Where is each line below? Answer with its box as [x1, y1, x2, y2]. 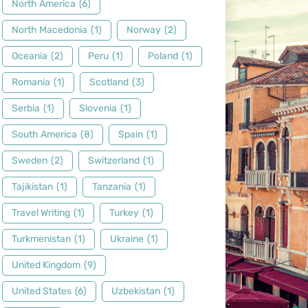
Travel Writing [11, 207, 70, 219]
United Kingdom [11, 259, 80, 271]
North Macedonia [11, 24, 87, 36]
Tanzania [91, 181, 131, 192]
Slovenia [78, 102, 117, 114]
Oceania [11, 50, 47, 62]
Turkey [109, 207, 139, 219]
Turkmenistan [11, 233, 71, 245]
